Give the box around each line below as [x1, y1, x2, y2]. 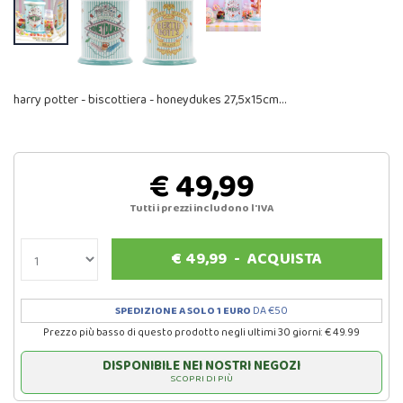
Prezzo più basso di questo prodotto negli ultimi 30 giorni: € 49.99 [43, 324, 360, 342]
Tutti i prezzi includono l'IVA [130, 200, 273, 218]
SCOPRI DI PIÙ [170, 371, 233, 388]
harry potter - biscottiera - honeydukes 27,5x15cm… [13, 90, 286, 111]
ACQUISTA [247, 246, 323, 273]
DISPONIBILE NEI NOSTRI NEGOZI [103, 355, 300, 378]
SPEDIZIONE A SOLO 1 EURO [115, 302, 251, 320]
